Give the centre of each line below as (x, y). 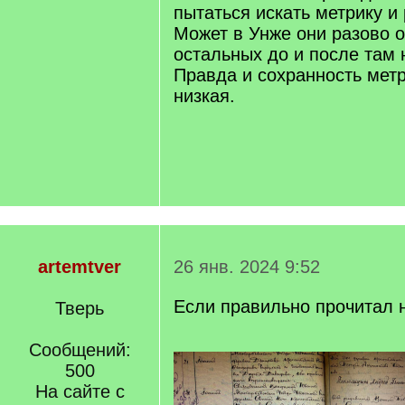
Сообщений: (80, 350)
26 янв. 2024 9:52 (247, 267)
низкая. (204, 96)
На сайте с (80, 391)
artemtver (80, 267)
